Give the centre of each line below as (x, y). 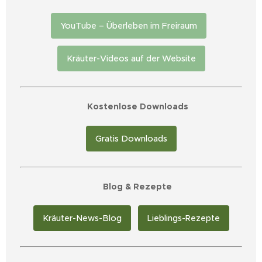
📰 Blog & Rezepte (131, 186)
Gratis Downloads (131, 138)
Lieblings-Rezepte (183, 218)
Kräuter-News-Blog (82, 218)
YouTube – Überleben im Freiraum (129, 26)
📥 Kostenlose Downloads (131, 107)
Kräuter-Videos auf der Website (131, 59)
